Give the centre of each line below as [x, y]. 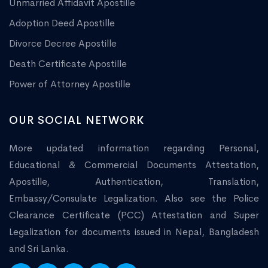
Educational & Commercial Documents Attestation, [134, 165]
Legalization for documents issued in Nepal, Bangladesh [134, 232]
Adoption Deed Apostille [62, 23]
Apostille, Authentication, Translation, [134, 182]
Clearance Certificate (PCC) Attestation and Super [134, 215]
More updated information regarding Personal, [134, 148]
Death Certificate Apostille [68, 64]
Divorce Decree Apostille [63, 44]
